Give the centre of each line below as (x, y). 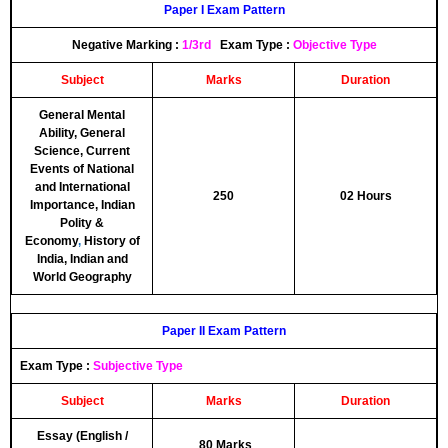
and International (82, 187)
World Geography (82, 277)
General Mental (82, 115)
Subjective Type (138, 366)
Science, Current (82, 151)
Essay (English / (82, 436)
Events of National (82, 169)
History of (110, 241)
